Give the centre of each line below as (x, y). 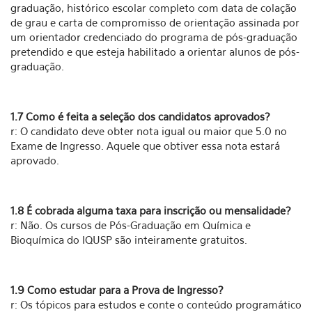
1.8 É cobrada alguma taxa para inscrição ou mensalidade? (151, 210)
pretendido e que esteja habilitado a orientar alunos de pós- (155, 52)
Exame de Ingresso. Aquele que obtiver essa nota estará (145, 146)
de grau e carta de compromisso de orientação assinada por (155, 22)
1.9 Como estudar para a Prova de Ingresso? (117, 290)
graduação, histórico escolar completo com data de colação (154, 8)
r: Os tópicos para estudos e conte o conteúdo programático (156, 304)
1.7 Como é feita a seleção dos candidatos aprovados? (140, 116)
